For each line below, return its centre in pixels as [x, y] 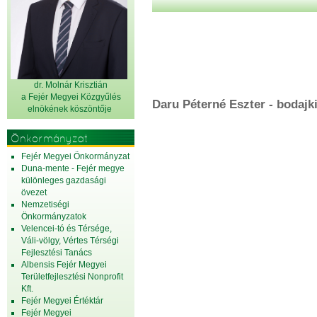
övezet [34, 192]
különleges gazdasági [64, 180]
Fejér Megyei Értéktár [62, 301]
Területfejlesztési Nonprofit [72, 277]
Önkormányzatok [54, 217]
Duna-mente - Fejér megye [73, 168]
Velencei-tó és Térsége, [67, 229]
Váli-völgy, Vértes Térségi [70, 241]
